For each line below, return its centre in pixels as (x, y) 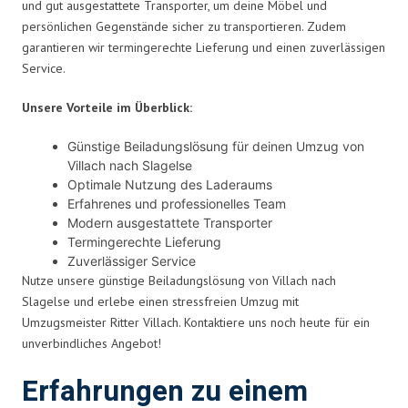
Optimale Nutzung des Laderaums (170, 184)
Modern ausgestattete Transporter (170, 222)
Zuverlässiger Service (132, 260)
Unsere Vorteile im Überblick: (107, 107)
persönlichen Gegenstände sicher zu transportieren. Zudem (184, 26)
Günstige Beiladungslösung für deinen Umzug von (216, 146)
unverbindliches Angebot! (92, 343)
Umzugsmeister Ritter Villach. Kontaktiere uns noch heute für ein (196, 322)
